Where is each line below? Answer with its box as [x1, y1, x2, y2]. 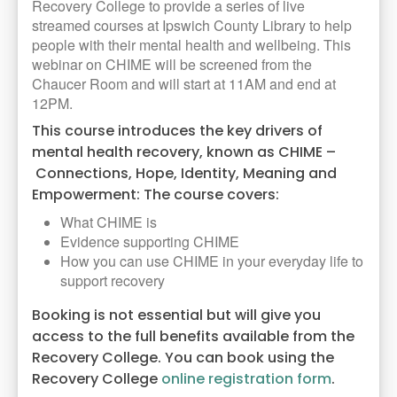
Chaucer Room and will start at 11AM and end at [32, 74, 336, 95]
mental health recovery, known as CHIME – [32, 142, 336, 163]
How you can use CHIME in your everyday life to [60, 251, 363, 272]
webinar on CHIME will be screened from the [32, 54, 312, 75]
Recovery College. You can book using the [32, 347, 334, 369]
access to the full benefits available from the [32, 326, 354, 347]
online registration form [161, 369, 331, 390]
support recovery [60, 270, 165, 292]
